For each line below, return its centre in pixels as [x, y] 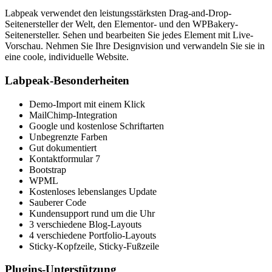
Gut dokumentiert [63, 148]
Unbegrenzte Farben [68, 137]
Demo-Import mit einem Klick [87, 104]
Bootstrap [48, 169]
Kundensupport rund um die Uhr [92, 213]
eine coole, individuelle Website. [67, 57]
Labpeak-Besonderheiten [67, 80]
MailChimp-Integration [73, 115]
